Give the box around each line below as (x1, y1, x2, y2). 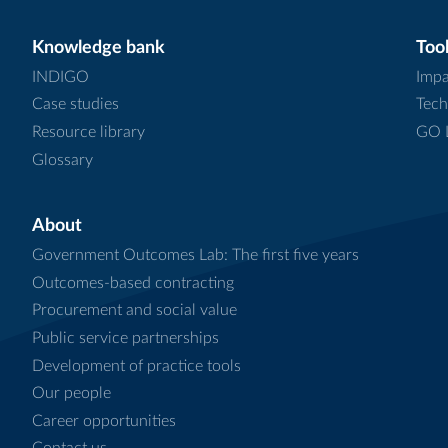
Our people (32, 385, 111, 402)
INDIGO (32, 68, 89, 85)
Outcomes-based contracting (32, 274, 234, 291)
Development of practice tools (32, 357, 241, 374)
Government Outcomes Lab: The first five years (32, 247, 359, 264)
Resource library (32, 124, 145, 140)
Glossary (32, 151, 93, 168)
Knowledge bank (32, 38, 165, 57)
